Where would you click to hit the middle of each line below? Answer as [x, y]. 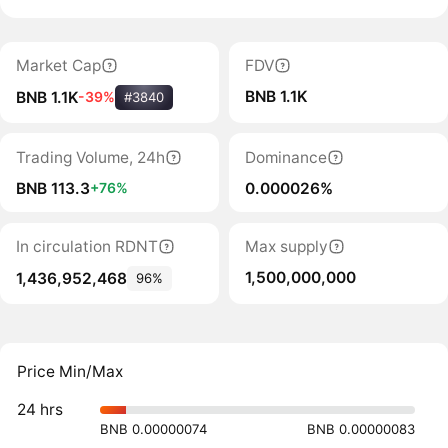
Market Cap [58, 65]
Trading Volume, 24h [90, 157]
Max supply [286, 247]
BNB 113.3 [52, 188]
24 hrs [40, 410]
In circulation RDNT [86, 247]
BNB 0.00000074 [154, 429]
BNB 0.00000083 [361, 429]
